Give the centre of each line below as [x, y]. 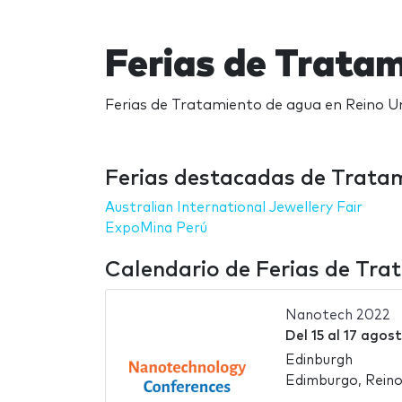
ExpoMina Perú [156, 228]
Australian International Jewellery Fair [234, 207]
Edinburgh [319, 360]
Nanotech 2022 [337, 316]
